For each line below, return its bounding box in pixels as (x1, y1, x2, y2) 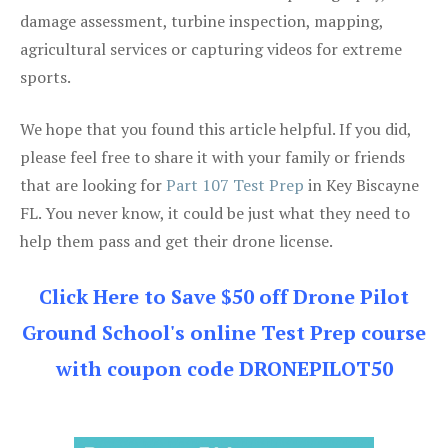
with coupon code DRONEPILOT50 (55, 354, 393, 382)
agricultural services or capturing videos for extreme (20, 37, 402, 60)
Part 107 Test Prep (166, 173, 304, 196)
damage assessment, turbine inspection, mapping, (20, 9, 383, 32)
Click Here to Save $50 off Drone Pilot (39, 282, 409, 310)
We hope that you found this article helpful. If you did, (20, 117, 411, 140)
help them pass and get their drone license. (20, 229, 333, 252)
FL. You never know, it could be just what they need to (20, 201, 410, 224)
